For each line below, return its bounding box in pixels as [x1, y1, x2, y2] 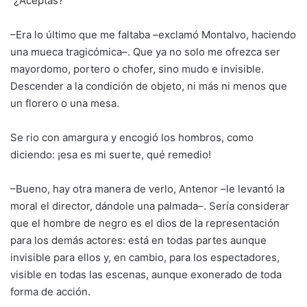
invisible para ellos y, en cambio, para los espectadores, [10, 251, 280, 264]
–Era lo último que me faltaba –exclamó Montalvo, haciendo [10, 28, 296, 41]
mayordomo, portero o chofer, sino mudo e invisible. [10, 62, 264, 75]
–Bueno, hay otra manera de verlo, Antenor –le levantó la [10, 182, 284, 195]
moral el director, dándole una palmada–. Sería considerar [10, 199, 289, 212]
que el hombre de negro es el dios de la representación [10, 217, 280, 230]
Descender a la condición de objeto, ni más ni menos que [10, 79, 287, 93]
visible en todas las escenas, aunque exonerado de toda [10, 268, 282, 281]
